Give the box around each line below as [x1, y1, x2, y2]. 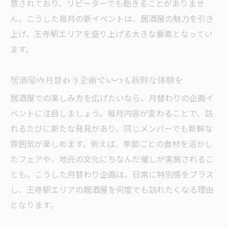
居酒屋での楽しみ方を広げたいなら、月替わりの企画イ [10, 92, 214, 106]
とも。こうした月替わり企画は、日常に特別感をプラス [10, 168, 214, 182]
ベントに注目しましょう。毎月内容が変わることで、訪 [10, 107, 213, 121]
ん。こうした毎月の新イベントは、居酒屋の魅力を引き [10, 12, 214, 26]
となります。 [10, 198, 58, 213]
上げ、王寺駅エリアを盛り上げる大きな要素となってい [10, 27, 213, 42]
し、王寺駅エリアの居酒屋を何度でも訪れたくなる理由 [10, 183, 214, 197]
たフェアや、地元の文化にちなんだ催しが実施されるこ [10, 153, 214, 167]
